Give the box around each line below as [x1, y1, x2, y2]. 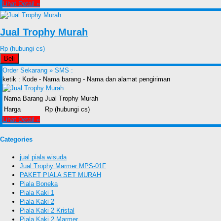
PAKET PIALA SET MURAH [20, 171, 101, 179]
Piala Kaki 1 [20, 188, 54, 196]
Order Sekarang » [2, 66, 55, 74]
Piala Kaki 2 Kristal [20, 206, 74, 214]
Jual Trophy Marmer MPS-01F [20, 162, 106, 170]
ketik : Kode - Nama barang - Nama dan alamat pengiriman [2, 75, 170, 83]
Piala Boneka [20, 180, 58, 187]
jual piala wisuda [20, 153, 67, 161]
